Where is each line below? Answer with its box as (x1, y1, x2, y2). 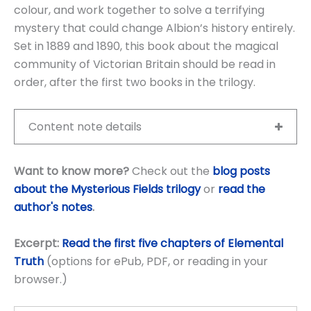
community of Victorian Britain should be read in (14, 56, 276, 72)
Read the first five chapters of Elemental (62, 235, 283, 251)
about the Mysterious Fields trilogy (14, 181, 203, 198)
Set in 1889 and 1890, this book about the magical (14, 37, 278, 54)
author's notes (14, 199, 92, 216)
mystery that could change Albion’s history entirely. (14, 19, 295, 36)
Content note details (28, 119, 142, 135)
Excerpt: (14, 235, 59, 251)
